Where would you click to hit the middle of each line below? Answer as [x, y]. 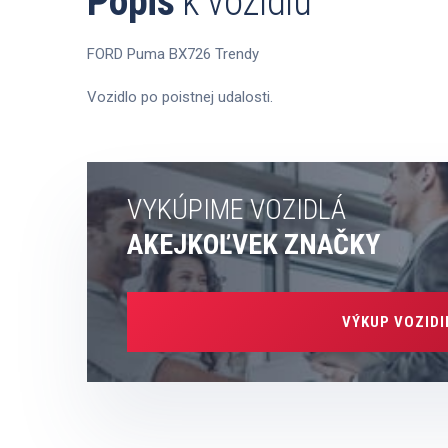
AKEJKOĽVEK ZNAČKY [253, 244]
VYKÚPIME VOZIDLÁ [236, 209]
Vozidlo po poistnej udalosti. [180, 97]
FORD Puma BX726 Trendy [173, 54]
